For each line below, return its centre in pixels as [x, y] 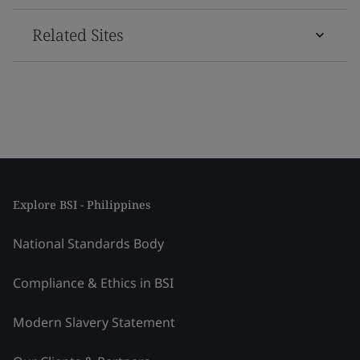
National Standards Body [88, 243]
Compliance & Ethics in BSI [93, 282]
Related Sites [78, 35]
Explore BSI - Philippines [82, 204]
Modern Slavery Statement [94, 322]
